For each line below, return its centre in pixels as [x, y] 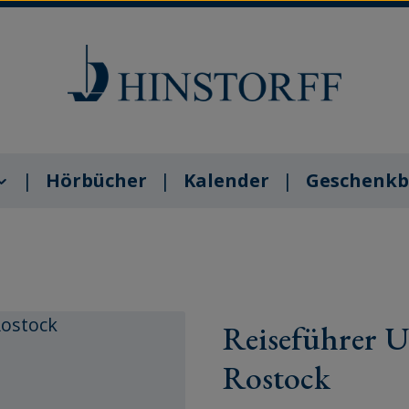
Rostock [277, 378]
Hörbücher [96, 180]
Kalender [226, 180]
